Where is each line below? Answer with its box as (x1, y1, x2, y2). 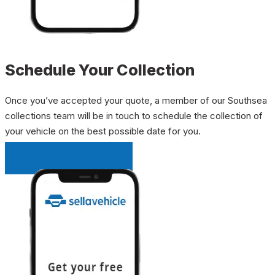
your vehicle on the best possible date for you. (5, 125, 201, 137)
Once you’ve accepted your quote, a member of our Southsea (5, 94, 267, 106)
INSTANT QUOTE (31, 152, 107, 163)
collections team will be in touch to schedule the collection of (5, 109, 263, 122)
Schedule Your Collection (5, 60, 195, 79)
